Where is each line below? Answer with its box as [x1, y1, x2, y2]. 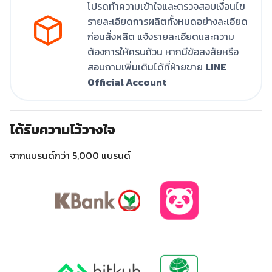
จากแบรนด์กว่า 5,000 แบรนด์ [10, 148, 131, 163]
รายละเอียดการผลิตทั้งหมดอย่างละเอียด [87, 14, 248, 29]
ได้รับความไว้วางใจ [10, 119, 115, 140]
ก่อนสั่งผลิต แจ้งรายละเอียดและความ [87, 29, 234, 44]
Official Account [87, 75, 167, 90]
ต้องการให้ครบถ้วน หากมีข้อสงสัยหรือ [87, 44, 239, 59]
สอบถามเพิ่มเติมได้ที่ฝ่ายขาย [87, 59, 205, 75]
